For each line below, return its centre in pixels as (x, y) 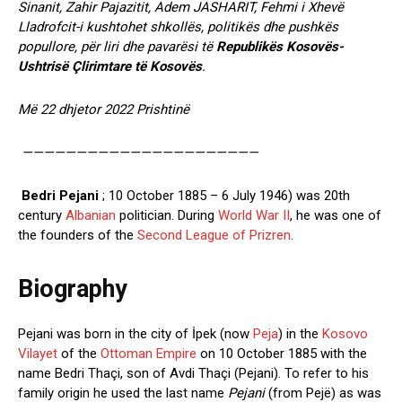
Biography (73, 288)
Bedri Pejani (60, 195)
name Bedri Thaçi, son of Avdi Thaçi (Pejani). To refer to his (193, 373)
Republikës (249, 46)
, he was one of (336, 215)
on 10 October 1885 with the (282, 353)
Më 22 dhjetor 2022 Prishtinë (104, 109)
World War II (254, 215)
